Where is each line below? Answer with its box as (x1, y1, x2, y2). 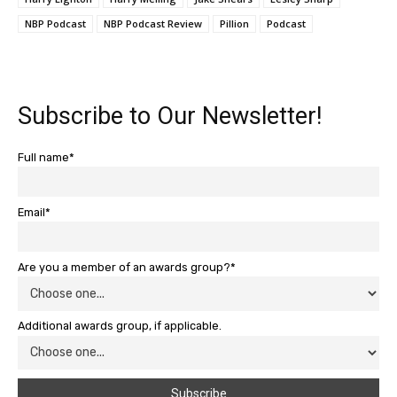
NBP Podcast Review (104, 16, 202, 30)
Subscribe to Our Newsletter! (18, 101, 322, 130)
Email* (18, 205, 51, 219)
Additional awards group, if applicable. (18, 319, 222, 333)
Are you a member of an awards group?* (18, 260, 236, 274)
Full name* (18, 150, 74, 164)
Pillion (220, 16, 249, 30)
